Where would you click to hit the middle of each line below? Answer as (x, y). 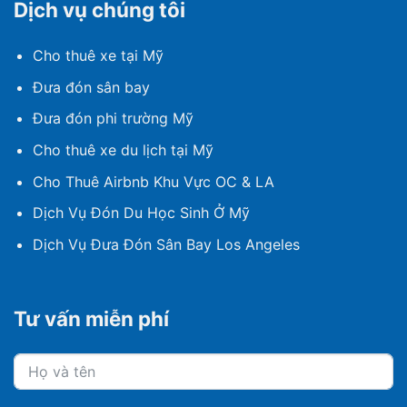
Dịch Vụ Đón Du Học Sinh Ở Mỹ (141, 213)
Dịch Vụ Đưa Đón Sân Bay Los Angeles (166, 244)
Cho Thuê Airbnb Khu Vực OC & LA (153, 181)
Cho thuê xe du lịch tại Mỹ (123, 149)
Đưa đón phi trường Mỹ (113, 119)
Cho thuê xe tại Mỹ (98, 56)
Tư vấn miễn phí (91, 318)
